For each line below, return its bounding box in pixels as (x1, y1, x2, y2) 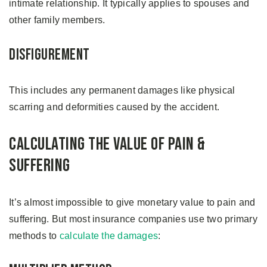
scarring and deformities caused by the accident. (9, 102, 222, 112)
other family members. (9, 15, 108, 25)
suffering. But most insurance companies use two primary (9, 214, 257, 224)
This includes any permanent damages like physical (9, 85, 235, 95)
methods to (9, 231, 60, 241)
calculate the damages (59, 231, 158, 241)
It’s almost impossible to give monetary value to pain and (9, 197, 256, 207)
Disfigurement (9, 46, 90, 64)
